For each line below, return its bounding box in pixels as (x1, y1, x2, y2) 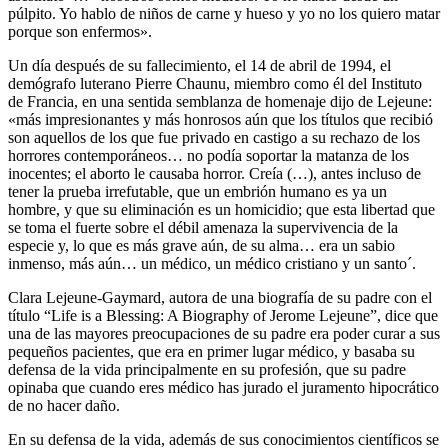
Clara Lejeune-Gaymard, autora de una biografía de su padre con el (8, 288, 432, 306)
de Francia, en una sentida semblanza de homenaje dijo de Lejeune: (8, 92, 432, 110)
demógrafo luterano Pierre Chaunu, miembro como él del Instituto (8, 74, 422, 92)
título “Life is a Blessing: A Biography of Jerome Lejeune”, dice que (8, 306, 438, 324)
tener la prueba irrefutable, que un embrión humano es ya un (8, 182, 387, 200)
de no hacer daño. (8, 396, 120, 414)
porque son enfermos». (8, 22, 152, 40)
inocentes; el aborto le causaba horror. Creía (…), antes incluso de (8, 164, 421, 182)
